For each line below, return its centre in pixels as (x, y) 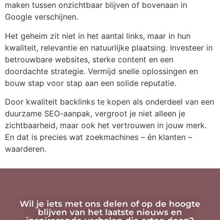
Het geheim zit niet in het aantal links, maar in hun (98, 36)
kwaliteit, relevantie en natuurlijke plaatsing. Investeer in (109, 47)
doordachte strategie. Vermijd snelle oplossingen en (101, 71)
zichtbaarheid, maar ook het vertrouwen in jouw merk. (106, 125)
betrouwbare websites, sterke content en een (89, 59)
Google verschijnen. (41, 17)
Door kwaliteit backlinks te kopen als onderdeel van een (110, 101)
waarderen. (26, 149)
